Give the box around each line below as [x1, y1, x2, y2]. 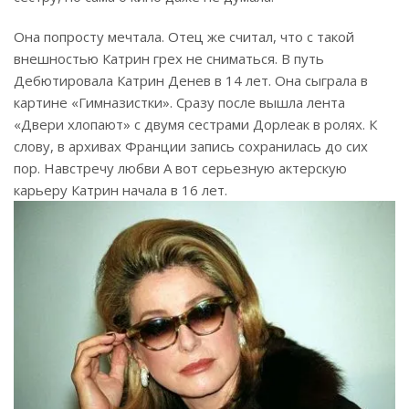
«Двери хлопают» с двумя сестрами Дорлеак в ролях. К [14, 115, 377, 134]
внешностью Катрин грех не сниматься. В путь [14, 49, 324, 68]
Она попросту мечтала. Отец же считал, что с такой [14, 27, 354, 47]
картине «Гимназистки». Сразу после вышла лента [14, 93, 345, 112]
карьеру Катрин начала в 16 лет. [14, 181, 227, 200]
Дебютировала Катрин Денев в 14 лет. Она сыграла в [14, 71, 368, 90]
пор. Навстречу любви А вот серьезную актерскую [14, 159, 347, 178]
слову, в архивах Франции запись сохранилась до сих [14, 137, 368, 156]
